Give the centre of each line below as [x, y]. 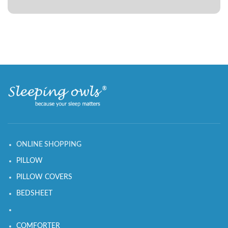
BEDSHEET [34, 194]
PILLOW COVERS [44, 177]
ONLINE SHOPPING [49, 145]
